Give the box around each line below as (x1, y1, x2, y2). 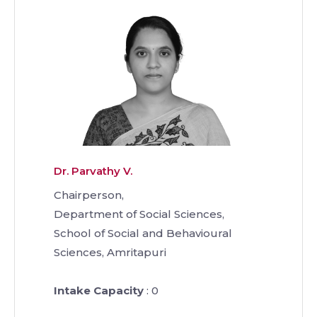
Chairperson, (54, 188, 124, 202)
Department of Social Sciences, (54, 207, 224, 221)
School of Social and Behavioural (54, 226, 232, 240)
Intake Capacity (54, 283, 144, 297)
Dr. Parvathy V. (54, 163, 132, 178)
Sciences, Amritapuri (54, 245, 166, 259)
